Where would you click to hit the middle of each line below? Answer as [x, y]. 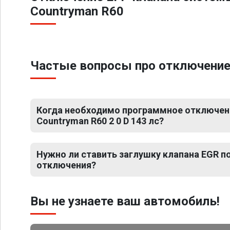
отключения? [66, 165]
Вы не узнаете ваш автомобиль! [125, 201]
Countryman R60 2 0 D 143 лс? [100, 121]
